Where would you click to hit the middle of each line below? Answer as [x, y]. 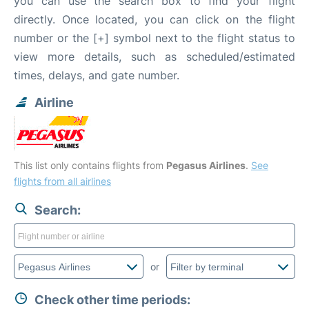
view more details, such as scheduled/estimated [154, 57]
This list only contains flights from [90, 165]
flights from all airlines [62, 181]
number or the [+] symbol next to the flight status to [154, 38]
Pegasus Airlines [206, 165]
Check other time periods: [112, 300]
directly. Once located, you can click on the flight [154, 19]
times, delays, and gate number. [97, 75]
